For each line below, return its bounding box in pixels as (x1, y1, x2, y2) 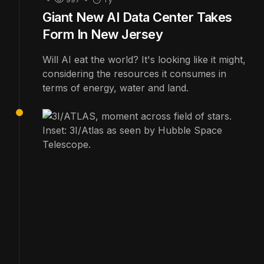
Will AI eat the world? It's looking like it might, (42, 54, 246, 66)
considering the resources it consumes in (42, 68, 226, 80)
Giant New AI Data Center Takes (42, 9, 232, 25)
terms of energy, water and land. (42, 82, 189, 94)
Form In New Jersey (42, 27, 163, 42)
